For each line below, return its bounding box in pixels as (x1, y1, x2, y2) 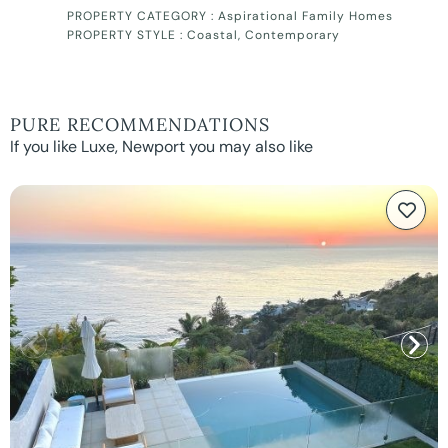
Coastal (187, 27, 239, 44)
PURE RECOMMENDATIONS (10, 112, 270, 136)
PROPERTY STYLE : (67, 27, 188, 44)
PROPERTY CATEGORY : (67, 8, 219, 25)
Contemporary (245, 27, 341, 44)
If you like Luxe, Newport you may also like (10, 135, 313, 157)
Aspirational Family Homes (218, 8, 394, 25)
